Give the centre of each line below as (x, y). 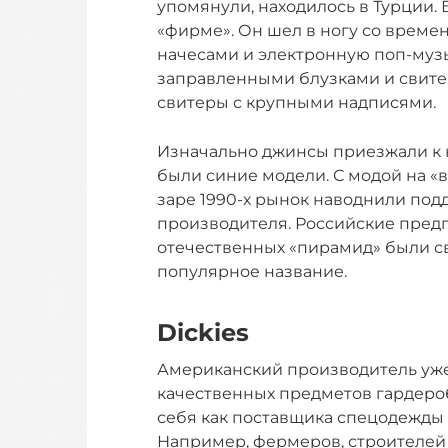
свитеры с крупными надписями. (296, 103)
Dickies (203, 333)
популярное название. (252, 272)
